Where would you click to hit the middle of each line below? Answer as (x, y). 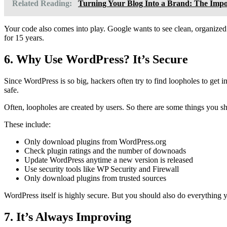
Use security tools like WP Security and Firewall (102, 169)
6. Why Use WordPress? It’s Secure (96, 59)
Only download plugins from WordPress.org (95, 141)
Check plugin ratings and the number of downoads (105, 150)
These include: (27, 124)
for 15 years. (24, 37)
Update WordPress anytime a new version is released (109, 160)
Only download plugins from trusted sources (95, 178)
